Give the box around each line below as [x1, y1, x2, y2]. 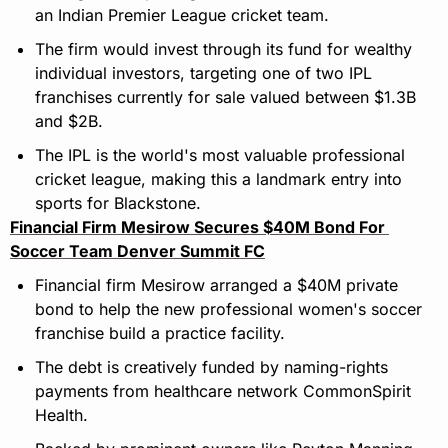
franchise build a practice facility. [35, 323, 285, 344]
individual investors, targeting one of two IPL [35, 63, 372, 84]
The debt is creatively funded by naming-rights [35, 357, 388, 378]
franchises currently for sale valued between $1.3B [35, 87, 416, 108]
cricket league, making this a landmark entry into [35, 169, 402, 190]
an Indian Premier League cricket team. [35, 5, 329, 26]
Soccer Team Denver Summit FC [10, 241, 265, 262]
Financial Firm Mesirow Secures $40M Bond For [10, 217, 385, 238]
